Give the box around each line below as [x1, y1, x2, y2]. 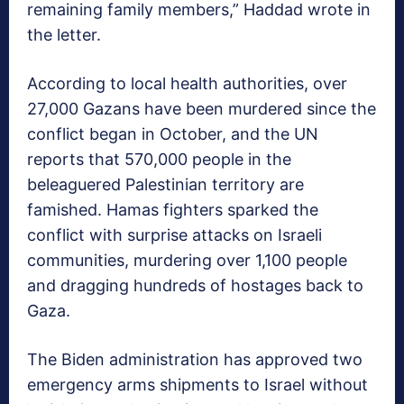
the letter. [27, 24, 101, 44]
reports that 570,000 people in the [27, 149, 291, 169]
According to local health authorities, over [27, 73, 347, 93]
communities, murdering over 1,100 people [27, 250, 347, 270]
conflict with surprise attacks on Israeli [27, 225, 322, 244]
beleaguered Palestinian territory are [27, 174, 304, 194]
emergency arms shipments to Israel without [27, 374, 368, 394]
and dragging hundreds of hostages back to [27, 275, 363, 295]
